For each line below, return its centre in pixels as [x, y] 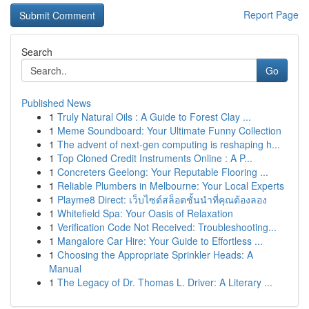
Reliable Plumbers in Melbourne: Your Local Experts [171, 186]
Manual [65, 268]
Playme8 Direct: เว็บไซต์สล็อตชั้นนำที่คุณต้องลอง [162, 199]
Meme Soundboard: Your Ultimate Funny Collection [169, 130]
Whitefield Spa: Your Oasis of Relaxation [145, 213]
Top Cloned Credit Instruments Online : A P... [155, 158]
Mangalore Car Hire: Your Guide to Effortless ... [160, 241]
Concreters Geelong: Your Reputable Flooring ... [163, 172]
